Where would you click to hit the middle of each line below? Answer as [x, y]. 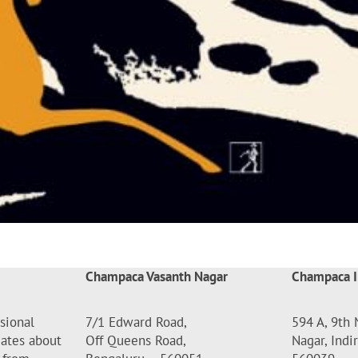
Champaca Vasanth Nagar [157, 276]
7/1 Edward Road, [137, 322]
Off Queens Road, [136, 340]
